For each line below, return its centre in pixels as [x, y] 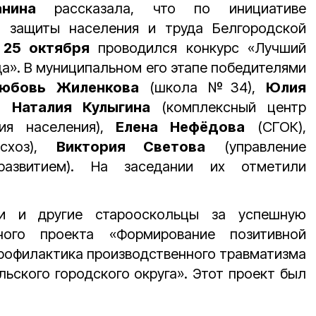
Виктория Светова [131, 147]
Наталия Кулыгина [81, 107]
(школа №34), [202, 87]
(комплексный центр [228, 107]
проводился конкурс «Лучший [198, 48]
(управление [256, 147]
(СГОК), [276, 127]
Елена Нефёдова [181, 127]
